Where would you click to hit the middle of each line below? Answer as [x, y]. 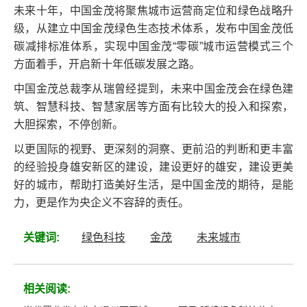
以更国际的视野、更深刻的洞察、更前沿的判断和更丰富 [153, 149]
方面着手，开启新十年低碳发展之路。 [107, 64]
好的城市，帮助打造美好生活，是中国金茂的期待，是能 [153, 184]
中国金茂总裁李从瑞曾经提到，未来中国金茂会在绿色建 [153, 88]
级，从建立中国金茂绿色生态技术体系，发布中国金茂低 [153, 28]
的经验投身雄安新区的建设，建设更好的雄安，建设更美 [153, 167]
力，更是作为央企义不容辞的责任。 [101, 202]
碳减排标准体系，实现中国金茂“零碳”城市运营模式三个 [153, 46]
